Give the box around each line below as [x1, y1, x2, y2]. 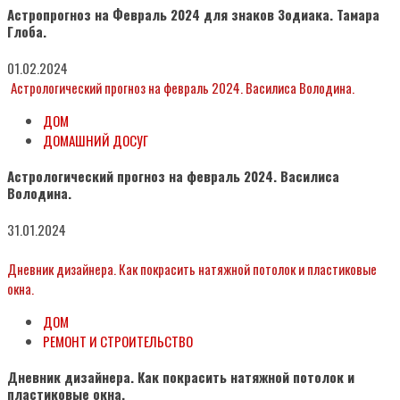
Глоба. [7, 21, 46, 42]
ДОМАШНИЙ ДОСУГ [43, 130, 148, 151]
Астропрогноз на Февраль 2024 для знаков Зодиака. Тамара [7, 4, 379, 25]
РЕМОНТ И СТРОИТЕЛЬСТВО [43, 331, 193, 352]
